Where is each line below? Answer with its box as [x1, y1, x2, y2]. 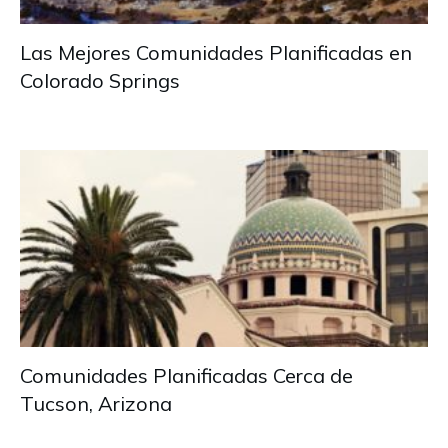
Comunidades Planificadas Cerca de [20, 363, 353, 389]
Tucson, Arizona [20, 391, 172, 417]
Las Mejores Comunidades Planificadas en [20, 40, 412, 66]
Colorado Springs [20, 68, 180, 94]
